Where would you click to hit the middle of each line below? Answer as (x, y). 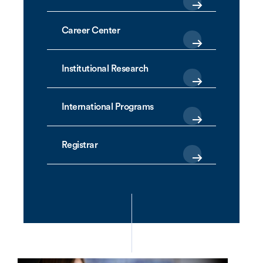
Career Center (91, 30)
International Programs (108, 107)
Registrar (80, 145)
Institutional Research (105, 68)
